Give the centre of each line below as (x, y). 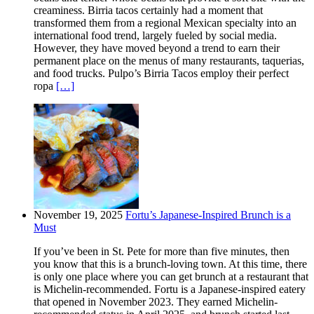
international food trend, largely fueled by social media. (155, 36)
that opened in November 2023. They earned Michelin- (156, 302)
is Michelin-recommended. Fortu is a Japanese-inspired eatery (170, 289)
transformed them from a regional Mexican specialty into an (165, 23)
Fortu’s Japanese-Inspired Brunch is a (208, 215)
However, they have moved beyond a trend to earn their (157, 48)
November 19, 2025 (78, 215)
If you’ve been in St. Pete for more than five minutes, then (162, 252)
